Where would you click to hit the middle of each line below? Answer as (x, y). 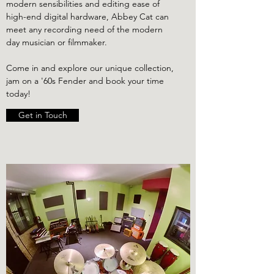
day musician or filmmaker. (58, 42)
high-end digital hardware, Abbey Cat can (87, 17)
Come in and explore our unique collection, (90, 68)
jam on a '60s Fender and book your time (85, 81)
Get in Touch (43, 115)
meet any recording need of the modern (84, 29)
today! (20, 94)
